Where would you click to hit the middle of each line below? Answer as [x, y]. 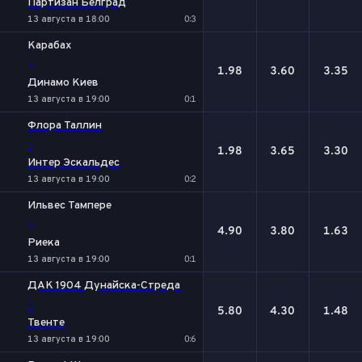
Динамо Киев [63, 83]
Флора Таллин [65, 126]
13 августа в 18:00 [69, 19]
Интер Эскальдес [74, 163]
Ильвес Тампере [69, 206]
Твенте [46, 323]
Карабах [50, 46]
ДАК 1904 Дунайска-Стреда [104, 286]
